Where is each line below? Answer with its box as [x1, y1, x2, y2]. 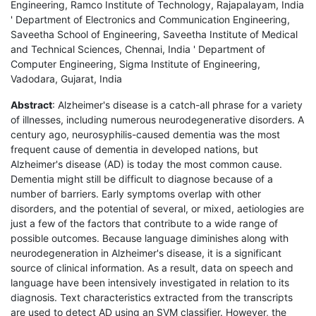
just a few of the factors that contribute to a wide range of [11, 217, 278, 229]
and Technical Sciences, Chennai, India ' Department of [11, 42, 265, 55]
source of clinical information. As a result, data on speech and [11, 261, 293, 274]
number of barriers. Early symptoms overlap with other [11, 187, 261, 200]
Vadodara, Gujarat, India [11, 72, 122, 85]
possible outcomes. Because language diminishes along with [11, 231, 288, 244]
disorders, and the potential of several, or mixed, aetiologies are [11, 202, 304, 214]
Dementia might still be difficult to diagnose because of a [11, 172, 273, 185]
